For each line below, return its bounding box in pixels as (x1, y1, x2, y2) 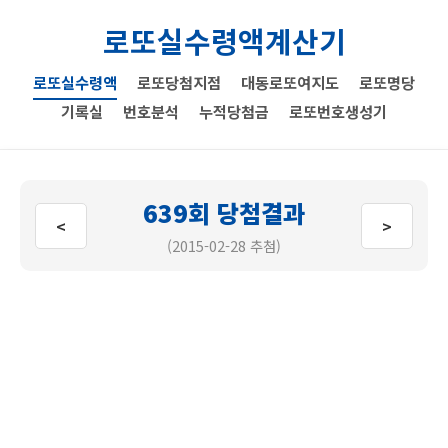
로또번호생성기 (289, 100, 387, 122)
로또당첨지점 (137, 71, 221, 93)
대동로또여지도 (241, 71, 339, 93)
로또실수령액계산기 (102, 20, 346, 61)
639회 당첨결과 (143, 195, 305, 230)
